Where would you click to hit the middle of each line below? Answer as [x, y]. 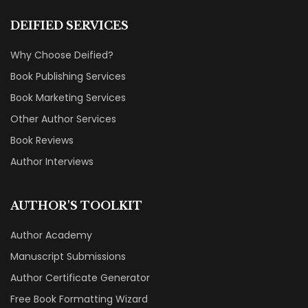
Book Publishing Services [68, 77]
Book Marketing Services [68, 98]
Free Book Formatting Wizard [79, 299]
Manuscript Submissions [68, 257]
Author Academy [51, 235]
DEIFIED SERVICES [69, 26]
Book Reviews [42, 141]
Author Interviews [52, 162]
